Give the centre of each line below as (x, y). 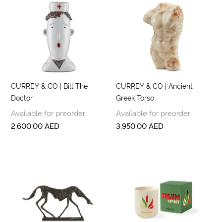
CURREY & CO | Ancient (154, 85)
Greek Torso (135, 97)
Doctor (22, 97)
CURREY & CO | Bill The (50, 85)
